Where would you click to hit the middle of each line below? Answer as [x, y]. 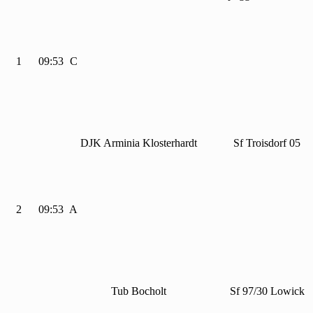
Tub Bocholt [139, 291]
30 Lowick [280, 291]
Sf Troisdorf [262, 143]
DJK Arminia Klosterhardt [139, 143]
